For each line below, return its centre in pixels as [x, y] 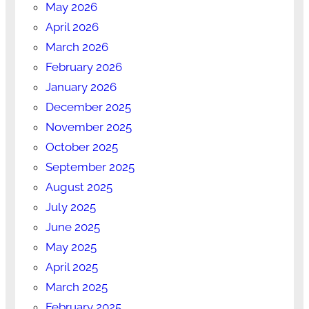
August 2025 [79, 187]
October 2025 [81, 147]
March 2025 [76, 287]
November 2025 [88, 127]
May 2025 [71, 247]
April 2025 [71, 267]
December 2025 [88, 107]
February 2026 [83, 67]
